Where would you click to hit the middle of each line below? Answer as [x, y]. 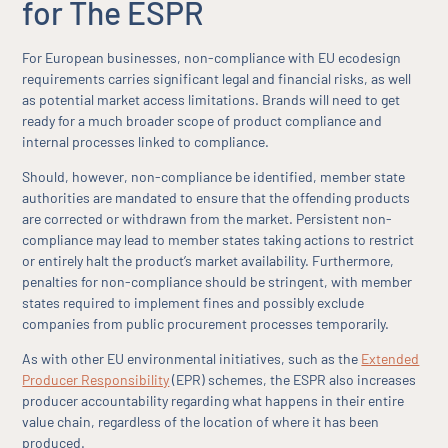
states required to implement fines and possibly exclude [193, 303]
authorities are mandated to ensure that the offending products [216, 198]
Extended [390, 359]
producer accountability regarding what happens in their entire [213, 401]
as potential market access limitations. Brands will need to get [211, 99]
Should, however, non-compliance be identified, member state [214, 177]
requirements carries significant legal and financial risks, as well [217, 78]
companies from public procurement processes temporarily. [206, 324]
